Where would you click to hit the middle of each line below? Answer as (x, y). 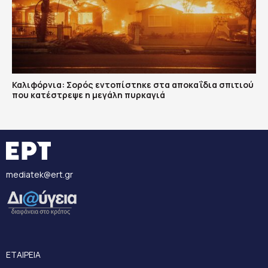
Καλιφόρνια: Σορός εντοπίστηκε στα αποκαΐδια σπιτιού (133, 85)
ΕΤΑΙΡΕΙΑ (23, 255)
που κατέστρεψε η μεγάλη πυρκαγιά (89, 95)
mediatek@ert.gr (39, 175)
